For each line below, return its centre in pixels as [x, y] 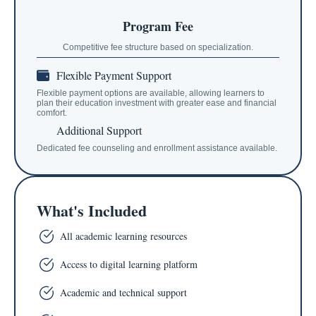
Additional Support [99, 130]
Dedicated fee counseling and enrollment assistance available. [157, 148]
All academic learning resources [123, 236]
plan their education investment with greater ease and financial [157, 103]
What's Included [92, 211]
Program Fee [158, 26]
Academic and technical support [123, 293]
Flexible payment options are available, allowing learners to [151, 93]
